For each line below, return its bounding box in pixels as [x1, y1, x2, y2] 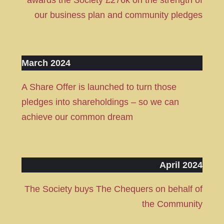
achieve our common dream [21, 112, 133, 122]
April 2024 [159, 160, 203, 170]
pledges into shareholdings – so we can [21, 97, 179, 107]
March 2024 [21, 58, 70, 68]
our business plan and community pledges [34, 10, 203, 20]
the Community [142, 199, 203, 209]
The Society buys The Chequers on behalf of [24, 184, 203, 194]
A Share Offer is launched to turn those [21, 82, 176, 92]
